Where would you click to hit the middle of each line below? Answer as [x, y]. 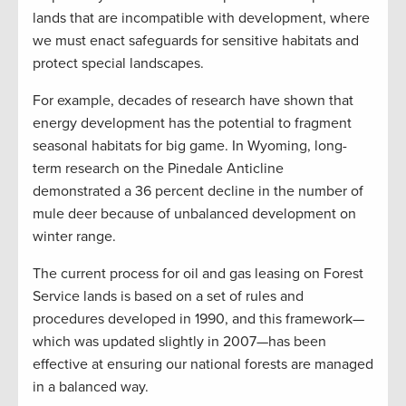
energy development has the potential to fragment [192, 123]
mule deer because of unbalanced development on [194, 214]
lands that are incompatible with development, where [201, 18]
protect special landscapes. [118, 63]
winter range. [74, 237]
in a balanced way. [91, 387]
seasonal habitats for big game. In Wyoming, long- [190, 146]
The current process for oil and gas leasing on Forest [198, 274]
